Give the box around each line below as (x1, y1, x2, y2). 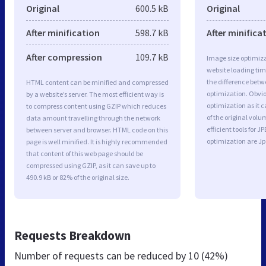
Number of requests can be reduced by (14, 249, 188, 263)
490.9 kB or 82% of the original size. (26, 173, 129, 182)
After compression (26, 51, 102, 64)
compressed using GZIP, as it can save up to (26, 161, 156, 170)
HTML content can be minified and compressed (26, 78, 169, 87)
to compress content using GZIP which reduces (26, 102, 166, 111)
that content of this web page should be (26, 149, 143, 159)
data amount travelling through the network (26, 113, 160, 123)
